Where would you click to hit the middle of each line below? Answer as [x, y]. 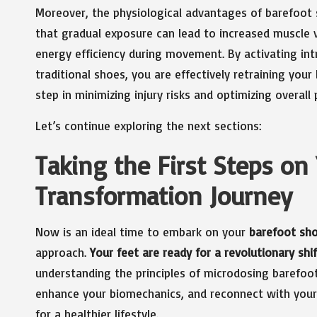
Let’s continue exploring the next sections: [149, 125]
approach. [63, 252]
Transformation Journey [164, 195]
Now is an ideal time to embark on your [142, 231]
